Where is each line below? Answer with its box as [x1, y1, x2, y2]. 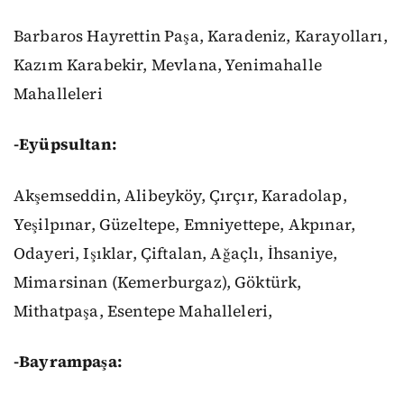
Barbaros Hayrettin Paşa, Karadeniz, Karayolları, [14, 24, 388, 47]
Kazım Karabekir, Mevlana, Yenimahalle [14, 53, 322, 76]
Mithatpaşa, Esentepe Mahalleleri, [14, 299, 273, 322]
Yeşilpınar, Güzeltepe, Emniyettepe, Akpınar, [14, 213, 356, 235]
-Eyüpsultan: [14, 133, 116, 156]
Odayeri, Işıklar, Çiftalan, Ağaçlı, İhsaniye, [14, 242, 338, 264]
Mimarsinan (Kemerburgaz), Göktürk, [14, 271, 302, 293]
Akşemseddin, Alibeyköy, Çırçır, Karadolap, [14, 184, 347, 207]
